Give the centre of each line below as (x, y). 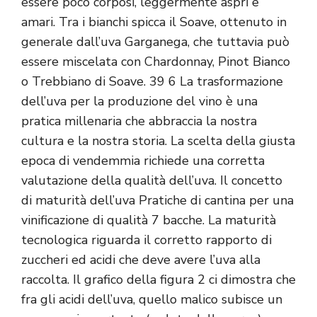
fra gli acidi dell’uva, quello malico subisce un (152, 300)
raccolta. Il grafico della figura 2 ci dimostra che (158, 280)
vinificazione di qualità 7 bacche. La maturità (149, 220)
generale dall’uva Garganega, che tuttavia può (155, 42)
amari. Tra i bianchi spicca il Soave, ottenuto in (154, 22)
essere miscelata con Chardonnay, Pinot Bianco (156, 62)
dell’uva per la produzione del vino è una (139, 102)
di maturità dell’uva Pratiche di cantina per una (157, 201)
